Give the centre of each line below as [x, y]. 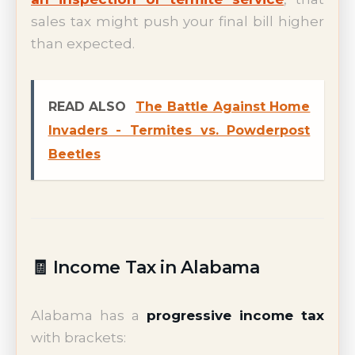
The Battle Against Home [223, 106]
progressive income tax [235, 315]
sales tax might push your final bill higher [177, 22]
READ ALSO [87, 106]
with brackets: [78, 337]
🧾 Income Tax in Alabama [145, 267]
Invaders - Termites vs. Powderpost [179, 130]
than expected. [83, 44]
